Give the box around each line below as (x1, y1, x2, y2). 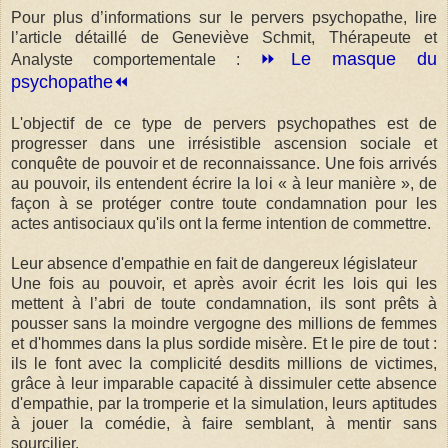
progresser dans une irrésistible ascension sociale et (11, 134, 437, 152)
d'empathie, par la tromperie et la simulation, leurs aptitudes (11, 394, 437, 412)
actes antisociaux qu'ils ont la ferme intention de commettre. (11, 214, 431, 232)
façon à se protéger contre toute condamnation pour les (11, 194, 437, 212)
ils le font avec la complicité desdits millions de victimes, (11, 354, 437, 372)
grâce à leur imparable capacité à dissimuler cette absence (11, 374, 437, 392)
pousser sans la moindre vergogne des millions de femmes (11, 314, 437, 332)
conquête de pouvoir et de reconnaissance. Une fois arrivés (11, 154, 437, 172)
